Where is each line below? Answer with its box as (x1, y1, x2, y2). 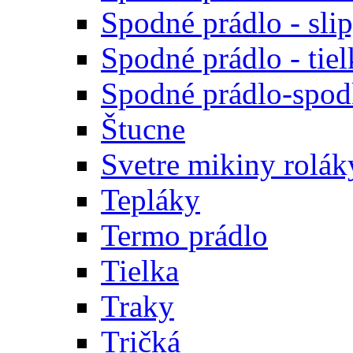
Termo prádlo (101, 218, 268, 253)
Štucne (101, 112, 185, 147)
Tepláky (101, 183, 200, 217)
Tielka (101, 254, 179, 288)
